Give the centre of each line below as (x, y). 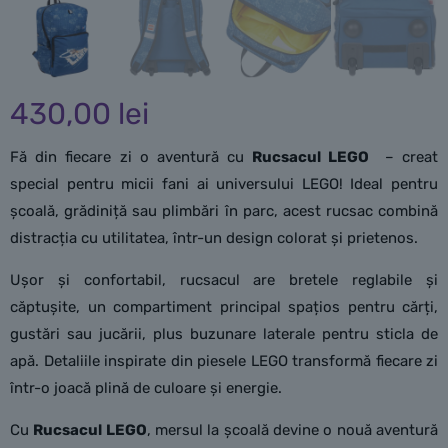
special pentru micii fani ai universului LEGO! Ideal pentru (224, 184)
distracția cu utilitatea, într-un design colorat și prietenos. (214, 238)
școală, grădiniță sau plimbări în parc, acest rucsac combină (224, 211)
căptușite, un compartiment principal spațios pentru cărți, (224, 307)
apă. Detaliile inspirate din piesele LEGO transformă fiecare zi (224, 361)
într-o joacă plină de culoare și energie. (146, 388)
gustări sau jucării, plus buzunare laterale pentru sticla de (224, 334)
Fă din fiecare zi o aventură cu (131, 157)
